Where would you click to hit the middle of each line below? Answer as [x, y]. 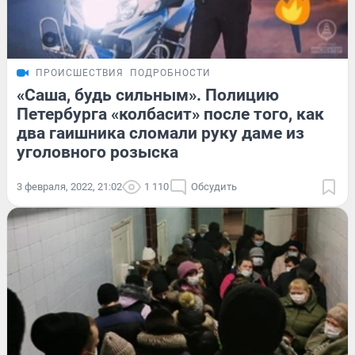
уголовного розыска [97, 153]
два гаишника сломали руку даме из [160, 134]
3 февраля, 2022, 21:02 [69, 187]
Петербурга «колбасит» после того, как [170, 115]
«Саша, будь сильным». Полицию [148, 95]
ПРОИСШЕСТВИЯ [80, 73]
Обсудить [214, 187]
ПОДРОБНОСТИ [170, 73]
